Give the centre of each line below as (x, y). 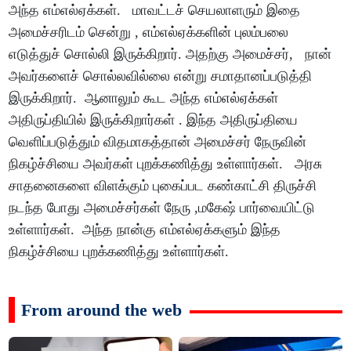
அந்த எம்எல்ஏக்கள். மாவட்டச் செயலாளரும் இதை (155, 11)
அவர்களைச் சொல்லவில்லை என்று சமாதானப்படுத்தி (161, 76)
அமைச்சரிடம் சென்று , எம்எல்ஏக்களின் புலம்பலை (149, 33)
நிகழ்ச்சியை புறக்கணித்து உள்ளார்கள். (119, 252)
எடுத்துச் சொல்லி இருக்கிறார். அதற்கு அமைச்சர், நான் (170, 54)
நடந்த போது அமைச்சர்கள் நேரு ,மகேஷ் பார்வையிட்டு (162, 208)
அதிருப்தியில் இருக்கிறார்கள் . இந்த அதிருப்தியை (154, 120)
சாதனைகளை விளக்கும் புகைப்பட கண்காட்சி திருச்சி (163, 186)
